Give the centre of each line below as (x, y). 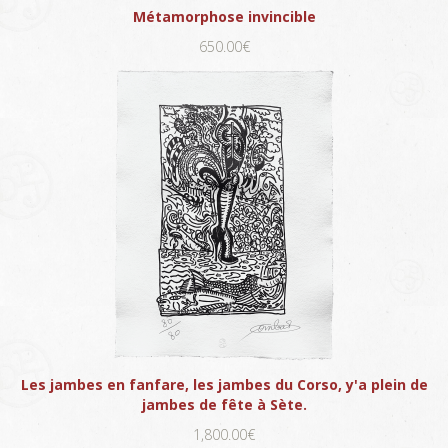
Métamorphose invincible (224, 16)
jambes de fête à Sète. (224, 404)
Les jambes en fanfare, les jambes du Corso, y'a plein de (224, 384)
